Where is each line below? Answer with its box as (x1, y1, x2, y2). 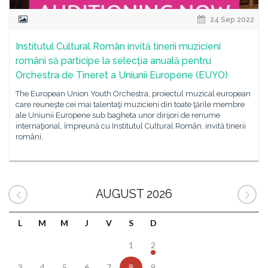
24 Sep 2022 (208, 16, 254, 24)
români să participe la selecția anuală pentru (16, 55, 211, 66)
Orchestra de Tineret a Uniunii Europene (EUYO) (16, 69, 228, 81)
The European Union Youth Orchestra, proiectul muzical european (16, 89, 251, 98)
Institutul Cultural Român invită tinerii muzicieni (16, 41, 221, 52)
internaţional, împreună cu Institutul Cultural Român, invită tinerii (16, 121, 246, 130)
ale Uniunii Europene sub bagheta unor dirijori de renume (16, 111, 220, 120)
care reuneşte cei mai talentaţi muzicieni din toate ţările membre (16, 100, 245, 109)
